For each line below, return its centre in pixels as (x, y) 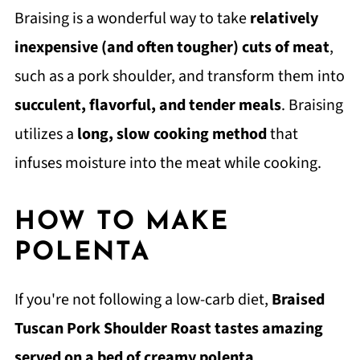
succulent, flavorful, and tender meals (147, 105)
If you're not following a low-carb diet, (143, 299)
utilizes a (45, 134)
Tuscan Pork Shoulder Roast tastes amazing (168, 328)
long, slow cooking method (173, 134)
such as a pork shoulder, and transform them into (179, 76)
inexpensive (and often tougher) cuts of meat (172, 47)
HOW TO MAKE (121, 222)
